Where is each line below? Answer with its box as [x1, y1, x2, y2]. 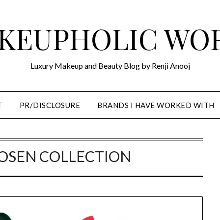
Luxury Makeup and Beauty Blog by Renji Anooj [30, 61, 190, 70]
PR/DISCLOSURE [19, 101, 81, 110]
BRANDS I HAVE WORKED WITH [97, 101, 215, 110]
